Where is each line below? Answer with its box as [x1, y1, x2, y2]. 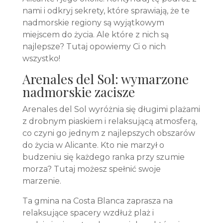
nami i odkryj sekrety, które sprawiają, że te [22, 6, 190, 15]
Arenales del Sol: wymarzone [22, 70, 189, 88]
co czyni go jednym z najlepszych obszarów [22, 128, 195, 138]
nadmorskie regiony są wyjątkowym [22, 18, 164, 27]
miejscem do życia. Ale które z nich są [22, 30, 169, 39]
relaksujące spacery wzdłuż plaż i [22, 208, 154, 218]
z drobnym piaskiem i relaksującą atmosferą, [22, 116, 197, 126]
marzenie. [22, 176, 63, 186]
